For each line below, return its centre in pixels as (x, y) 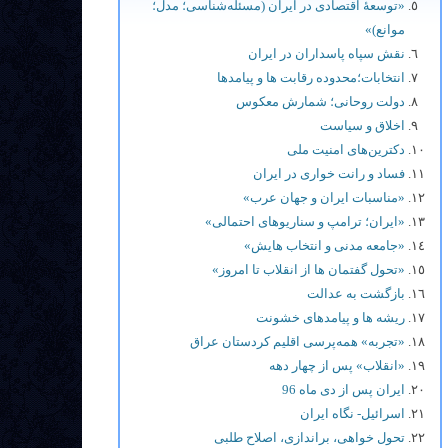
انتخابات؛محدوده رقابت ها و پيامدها (311, 77)
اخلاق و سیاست (362, 125)
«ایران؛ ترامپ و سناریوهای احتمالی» (305, 221)
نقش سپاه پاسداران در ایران (326, 53)
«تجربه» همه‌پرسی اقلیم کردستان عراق (297, 341)
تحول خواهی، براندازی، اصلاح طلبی (309, 437)
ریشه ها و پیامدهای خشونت (330, 317)
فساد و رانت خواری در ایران (329, 173)
